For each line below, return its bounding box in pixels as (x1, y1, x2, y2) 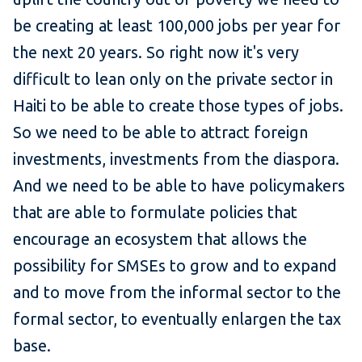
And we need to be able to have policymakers (13, 176, 345, 196)
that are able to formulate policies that (13, 203, 297, 222)
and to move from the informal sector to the (13, 283, 341, 302)
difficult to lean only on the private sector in (13, 69, 333, 89)
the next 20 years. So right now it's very (13, 43, 299, 62)
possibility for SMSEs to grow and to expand (13, 256, 337, 276)
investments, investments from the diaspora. (13, 149, 339, 169)
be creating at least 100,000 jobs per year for (13, 16, 340, 36)
